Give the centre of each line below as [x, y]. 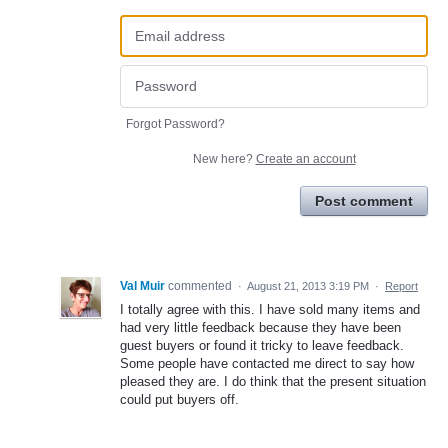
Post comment [364, 200]
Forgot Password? [175, 123]
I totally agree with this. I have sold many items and [270, 309]
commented [201, 285]
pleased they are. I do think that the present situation [273, 381]
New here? [224, 158]
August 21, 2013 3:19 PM [308, 285]
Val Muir [142, 285]
